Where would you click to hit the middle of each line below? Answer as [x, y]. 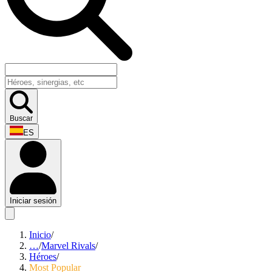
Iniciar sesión [33, 201]
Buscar [21, 118]
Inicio [40, 235]
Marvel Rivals [68, 246]
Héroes [43, 257]
